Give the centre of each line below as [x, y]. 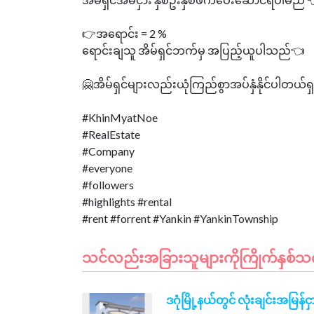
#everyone [107, 168]
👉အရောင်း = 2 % [124, 33]
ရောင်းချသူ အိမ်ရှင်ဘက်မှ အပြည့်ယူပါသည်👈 [193, 50]
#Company [108, 151]
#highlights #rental [127, 202]
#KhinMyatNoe [120, 117]
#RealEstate [111, 134]
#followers [108, 185]
